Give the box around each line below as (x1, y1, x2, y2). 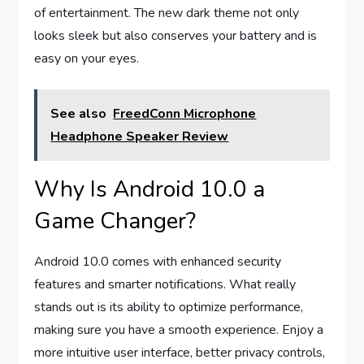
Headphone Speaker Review (50, 127, 229, 145)
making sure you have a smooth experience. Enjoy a (34, 320, 324, 339)
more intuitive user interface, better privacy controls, (34, 343, 326, 362)
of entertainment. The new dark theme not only (34, 3, 300, 22)
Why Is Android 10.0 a (34, 173, 266, 205)
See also (50, 104, 107, 123)
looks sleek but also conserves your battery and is (34, 26, 318, 45)
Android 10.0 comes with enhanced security (34, 252, 282, 271)
